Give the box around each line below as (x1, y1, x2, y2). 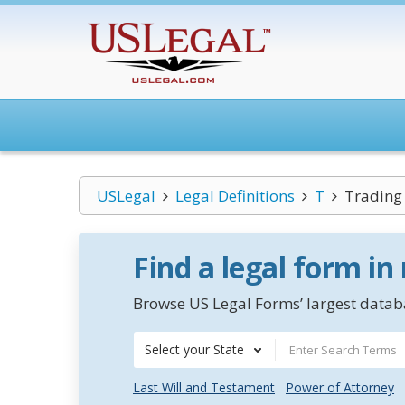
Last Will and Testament (133, 379, 275, 396)
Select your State (145, 341, 244, 358)
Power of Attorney (286, 379, 394, 396)
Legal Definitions (174, 185, 295, 206)
